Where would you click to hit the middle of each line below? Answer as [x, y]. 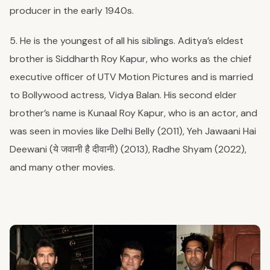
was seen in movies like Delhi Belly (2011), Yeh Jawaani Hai [133, 131]
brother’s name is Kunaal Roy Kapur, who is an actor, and [133, 113]
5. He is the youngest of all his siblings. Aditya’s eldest [127, 41]
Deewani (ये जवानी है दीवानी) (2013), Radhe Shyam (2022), [128, 149]
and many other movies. [64, 168]
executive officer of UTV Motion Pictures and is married [131, 77]
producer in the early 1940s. [73, 11]
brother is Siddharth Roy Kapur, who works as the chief [130, 59]
